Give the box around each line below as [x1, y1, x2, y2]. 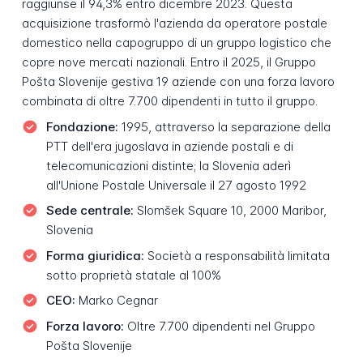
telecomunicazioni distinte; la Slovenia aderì [45, 157, 291, 173]
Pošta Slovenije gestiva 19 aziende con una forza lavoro [21, 74, 335, 90]
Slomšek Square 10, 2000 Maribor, [133, 203, 327, 219]
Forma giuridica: [45, 247, 144, 263]
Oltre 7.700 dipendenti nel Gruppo [123, 318, 315, 334]
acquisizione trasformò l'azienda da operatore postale [21, 15, 327, 32]
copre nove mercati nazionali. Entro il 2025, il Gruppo [21, 54, 316, 70]
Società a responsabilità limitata [143, 247, 330, 263]
